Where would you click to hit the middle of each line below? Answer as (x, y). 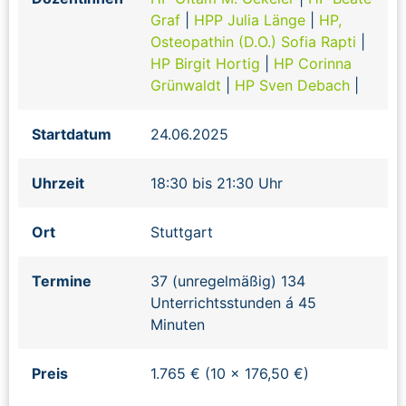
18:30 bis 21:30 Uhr (217, 183)
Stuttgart (182, 232)
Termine (62, 280)
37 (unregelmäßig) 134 (228, 280)
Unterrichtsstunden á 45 (233, 302)
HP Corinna (313, 63)
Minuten (178, 324)
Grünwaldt (188, 85)
